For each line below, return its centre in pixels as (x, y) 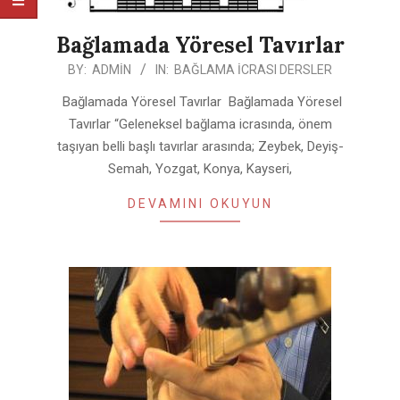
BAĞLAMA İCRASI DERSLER (253, 70)
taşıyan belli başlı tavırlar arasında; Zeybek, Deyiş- (200, 147)
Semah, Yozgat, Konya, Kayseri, (200, 169)
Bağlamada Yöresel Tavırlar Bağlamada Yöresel (200, 102)
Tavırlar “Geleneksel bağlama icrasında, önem (200, 125)
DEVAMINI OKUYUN (200, 204)
